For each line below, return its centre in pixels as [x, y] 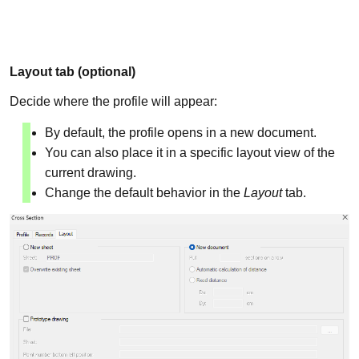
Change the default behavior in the [144, 193]
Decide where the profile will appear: [113, 102]
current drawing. [91, 173]
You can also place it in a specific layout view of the [190, 153]
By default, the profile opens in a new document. [181, 133]
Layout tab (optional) [73, 71]
